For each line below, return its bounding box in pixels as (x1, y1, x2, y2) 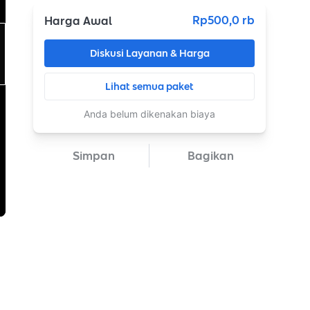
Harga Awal (44, 12, 112, 29)
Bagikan (187, 147, 234, 164)
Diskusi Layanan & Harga (89, 46, 210, 61)
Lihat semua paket (105, 79, 194, 94)
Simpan (73, 147, 115, 164)
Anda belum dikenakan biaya (84, 108, 215, 120)
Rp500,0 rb (192, 12, 255, 28)
